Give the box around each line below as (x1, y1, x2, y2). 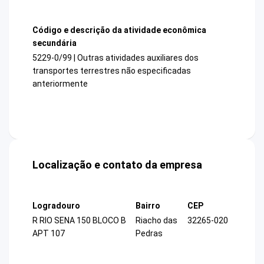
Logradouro (32, 201, 80, 211)
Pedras (136, 229, 163, 239)
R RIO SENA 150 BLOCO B (32, 216, 126, 226)
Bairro (136, 201, 160, 211)
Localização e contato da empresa (32, 159, 202, 171)
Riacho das (136, 216, 177, 226)
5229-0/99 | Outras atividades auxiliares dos (32, 53, 199, 63)
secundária (32, 38, 77, 48)
